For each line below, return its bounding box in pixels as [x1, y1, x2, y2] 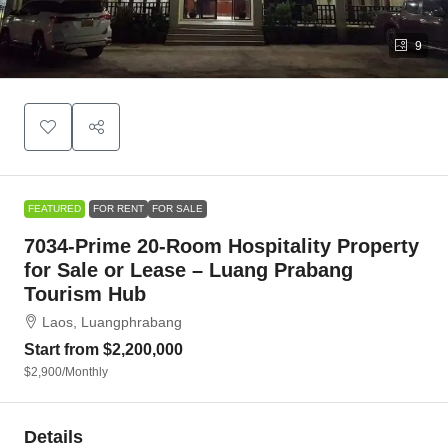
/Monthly [62, 365, 108, 379]
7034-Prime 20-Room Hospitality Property [24, 235, 419, 257]
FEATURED [28, 203, 81, 214]
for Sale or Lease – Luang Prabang [24, 259, 353, 281]
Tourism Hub [24, 283, 146, 305]
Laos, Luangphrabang [42, 314, 182, 330]
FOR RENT [93, 203, 144, 214]
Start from [24, 341, 103, 358]
